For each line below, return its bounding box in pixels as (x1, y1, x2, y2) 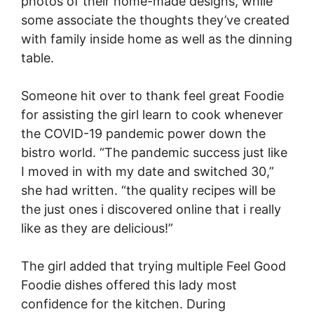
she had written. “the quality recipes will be (21, 183, 275, 198)
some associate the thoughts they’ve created (21, 13, 289, 27)
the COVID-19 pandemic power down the (21, 126, 266, 141)
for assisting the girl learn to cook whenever (21, 107, 283, 122)
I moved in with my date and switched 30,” (21, 164, 274, 179)
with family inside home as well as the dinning (21, 32, 292, 46)
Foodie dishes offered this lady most (21, 278, 237, 292)
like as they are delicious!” (21, 221, 173, 235)
